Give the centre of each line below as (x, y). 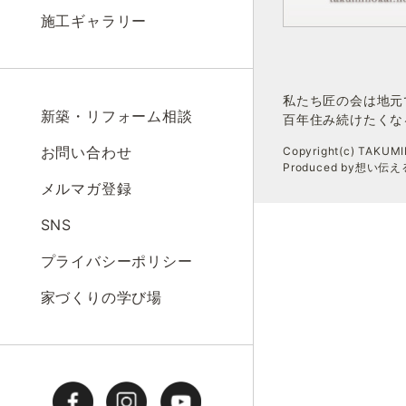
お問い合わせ (86, 152)
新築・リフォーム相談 (116, 116)
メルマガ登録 (86, 188)
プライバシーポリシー (116, 261)
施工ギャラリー (94, 20)
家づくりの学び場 (101, 297)
